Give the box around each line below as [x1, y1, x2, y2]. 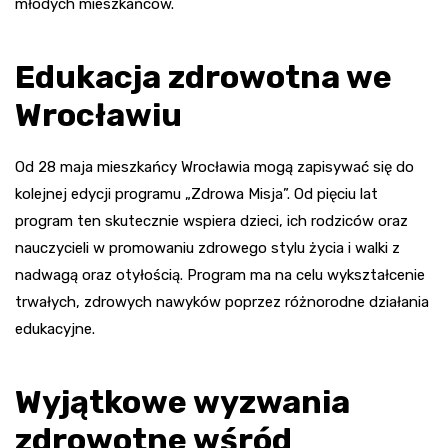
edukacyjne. [15, 320, 95, 339]
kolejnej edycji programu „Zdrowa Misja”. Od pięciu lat [15, 185, 378, 204]
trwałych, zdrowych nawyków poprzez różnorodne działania [15, 293, 429, 312]
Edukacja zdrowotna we [15, 58, 392, 97]
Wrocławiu [15, 96, 182, 135]
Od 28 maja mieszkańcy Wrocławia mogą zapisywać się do [15, 158, 414, 177]
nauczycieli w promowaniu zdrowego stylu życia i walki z [15, 239, 400, 258]
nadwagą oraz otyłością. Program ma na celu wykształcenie [15, 266, 425, 285]
